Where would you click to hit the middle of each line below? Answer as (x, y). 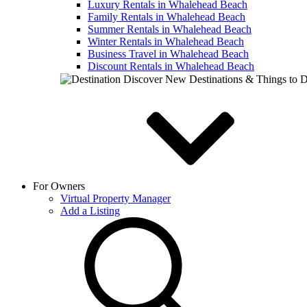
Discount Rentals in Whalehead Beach (171, 66)
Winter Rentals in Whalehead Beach (166, 41)
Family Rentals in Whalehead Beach (167, 17)
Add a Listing (90, 211)
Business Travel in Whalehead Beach (168, 54)
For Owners (60, 186)
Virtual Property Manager (115, 198)
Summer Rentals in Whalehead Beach (170, 29)
